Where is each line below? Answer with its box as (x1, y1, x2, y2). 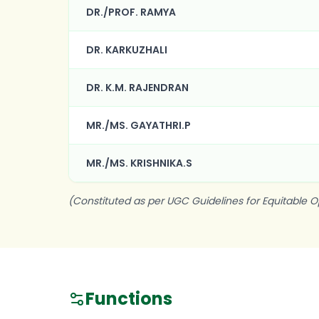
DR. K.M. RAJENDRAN (86, 80, 189, 95)
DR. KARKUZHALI (86, 43, 167, 57)
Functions (85, 287, 172, 310)
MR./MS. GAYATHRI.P (86, 118, 191, 132)
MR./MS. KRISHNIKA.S (86, 156, 192, 170)
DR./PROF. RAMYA (86, 5, 176, 19)
